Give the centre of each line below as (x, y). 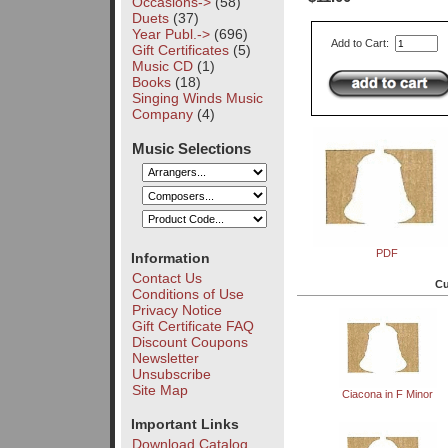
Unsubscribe (171, 373)
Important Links (184, 424)
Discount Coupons (189, 341)
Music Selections (192, 148)
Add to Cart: (362, 43)
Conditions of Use (187, 293)
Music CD (162, 65)
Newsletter (165, 357)
